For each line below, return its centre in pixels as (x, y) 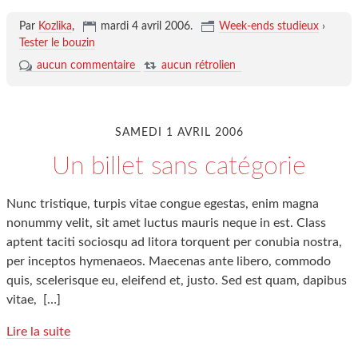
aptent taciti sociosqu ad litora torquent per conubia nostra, (174, 242)
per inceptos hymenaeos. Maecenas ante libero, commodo (169, 261)
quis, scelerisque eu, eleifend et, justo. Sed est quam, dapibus (177, 280)
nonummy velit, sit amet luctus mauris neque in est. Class (166, 223)
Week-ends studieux (268, 26)
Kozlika (55, 26)
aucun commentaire (86, 66)
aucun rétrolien (198, 66)
